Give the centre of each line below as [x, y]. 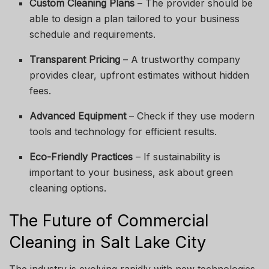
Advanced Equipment [78, 116]
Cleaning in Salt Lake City [107, 242]
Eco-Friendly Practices [81, 156]
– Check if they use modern [191, 116]
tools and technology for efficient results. [123, 131]
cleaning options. [68, 188]
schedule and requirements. [93, 34]
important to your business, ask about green [131, 172]
